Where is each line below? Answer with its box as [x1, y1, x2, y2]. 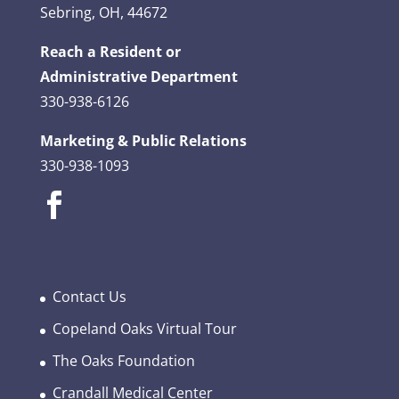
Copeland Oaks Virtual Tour [52, 319, 237, 339]
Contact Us [52, 287, 126, 307]
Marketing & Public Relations [39, 130, 247, 151]
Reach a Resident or [39, 41, 181, 61]
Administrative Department [39, 66, 238, 86]
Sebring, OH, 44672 [39, 2, 167, 22]
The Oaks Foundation [52, 351, 195, 371]
